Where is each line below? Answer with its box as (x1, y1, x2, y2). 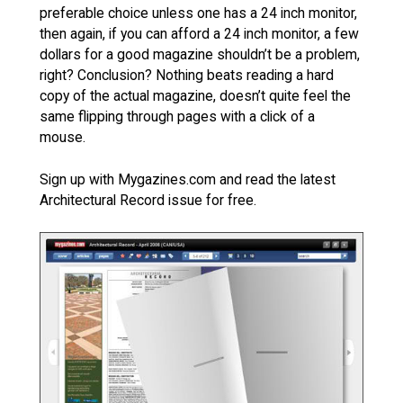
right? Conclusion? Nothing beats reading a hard (40, 66, 334, 84)
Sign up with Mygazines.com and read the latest (40, 170, 336, 188)
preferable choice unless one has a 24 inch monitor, (40, 4, 357, 22)
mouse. (40, 128, 85, 146)
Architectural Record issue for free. (40, 191, 256, 209)
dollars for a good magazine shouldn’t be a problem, (40, 45, 360, 63)
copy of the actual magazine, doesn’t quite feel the (40, 86, 351, 104)
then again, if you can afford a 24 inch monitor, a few (40, 24, 359, 42)
